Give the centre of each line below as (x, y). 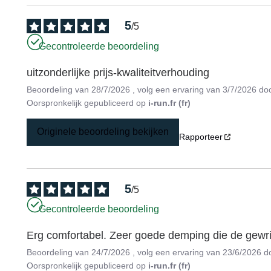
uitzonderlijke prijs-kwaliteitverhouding (118, 72)
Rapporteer (201, 137)
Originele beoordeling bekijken (103, 132)
